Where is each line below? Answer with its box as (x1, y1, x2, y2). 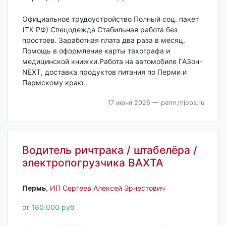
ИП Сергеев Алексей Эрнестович (49, 183, 165, 192)
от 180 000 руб (22, 202, 74, 211)
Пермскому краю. (22, 78, 85, 87)
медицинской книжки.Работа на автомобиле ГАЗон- (22, 57, 202, 66)
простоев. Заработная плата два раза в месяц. (22, 36, 185, 45)
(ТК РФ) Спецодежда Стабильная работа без (22, 25, 178, 34)
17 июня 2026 (107, 99, 150, 107)
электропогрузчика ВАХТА (22, 156, 163, 169)
